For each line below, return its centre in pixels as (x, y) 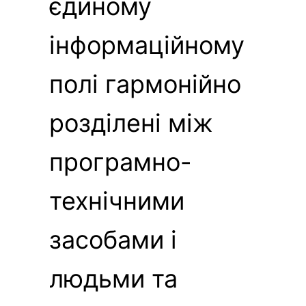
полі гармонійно (145, 84)
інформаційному (147, 45)
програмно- (121, 162)
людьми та (113, 278)
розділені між (131, 123)
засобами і (113, 239)
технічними (117, 200)
